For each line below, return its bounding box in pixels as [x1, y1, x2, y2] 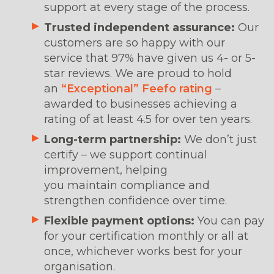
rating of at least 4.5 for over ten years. [44, 113, 252, 127]
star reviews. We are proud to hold [44, 67, 232, 81]
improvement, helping [44, 163, 168, 177]
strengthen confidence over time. [44, 194, 227, 208]
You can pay [198, 214, 264, 228]
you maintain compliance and [44, 179, 210, 193]
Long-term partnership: [44, 133, 184, 147]
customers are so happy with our [44, 36, 225, 50]
